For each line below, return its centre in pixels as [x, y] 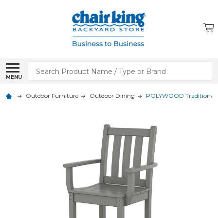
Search [41, 67]
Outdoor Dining [112, 96]
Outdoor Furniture [52, 96]
